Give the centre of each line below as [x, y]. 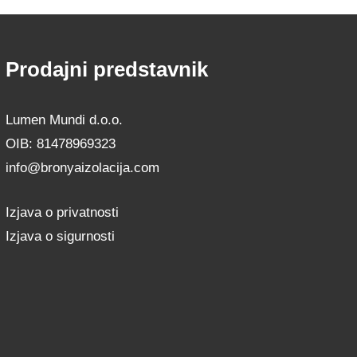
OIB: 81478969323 [61, 144]
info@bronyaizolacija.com [83, 168]
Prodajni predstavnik [107, 70]
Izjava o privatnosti [63, 212]
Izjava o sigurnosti [61, 236]
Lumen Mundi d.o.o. [65, 120]
